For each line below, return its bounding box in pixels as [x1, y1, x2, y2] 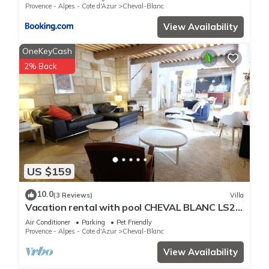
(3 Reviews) [53, 190, 92, 199]
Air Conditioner [25, 218, 70, 227]
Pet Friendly [116, 218, 152, 227]
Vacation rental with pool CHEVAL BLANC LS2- [25, 201, 240, 214]
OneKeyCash [22, 45, 72, 56]
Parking [82, 218, 105, 227]
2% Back [24, 61, 57, 71]
